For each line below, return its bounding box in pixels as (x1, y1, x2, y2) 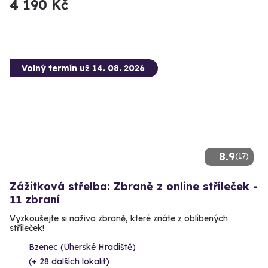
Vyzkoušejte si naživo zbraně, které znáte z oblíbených (10, 213, 228, 224)
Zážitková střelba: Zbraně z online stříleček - (10, 179, 258, 194)
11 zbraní (10, 193, 60, 207)
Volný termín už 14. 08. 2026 (22, 63, 145, 74)
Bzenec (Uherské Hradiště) (29, 242, 136, 253)
